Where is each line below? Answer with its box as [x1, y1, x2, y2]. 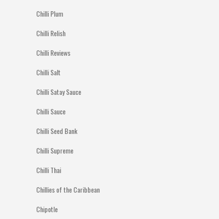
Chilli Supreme [36, 145, 73, 155]
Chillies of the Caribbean [36, 184, 100, 195]
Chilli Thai [36, 165, 61, 175]
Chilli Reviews [36, 47, 70, 58]
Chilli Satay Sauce [36, 87, 81, 97]
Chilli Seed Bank [36, 126, 77, 136]
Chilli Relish [36, 28, 66, 38]
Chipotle [36, 204, 58, 214]
